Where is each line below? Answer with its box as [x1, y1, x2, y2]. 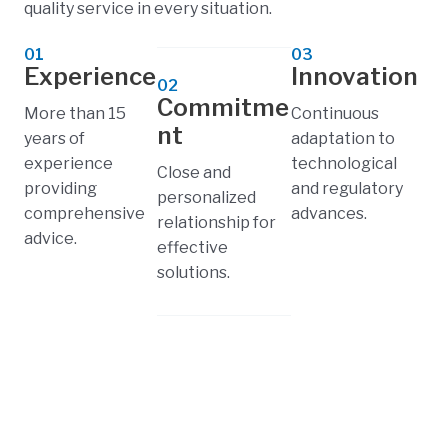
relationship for [157, 212, 277, 232]
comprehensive [24, 203, 145, 223]
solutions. [157, 262, 231, 282]
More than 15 [24, 103, 126, 123]
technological [290, 153, 397, 173]
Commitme [157, 92, 290, 122]
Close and [157, 162, 232, 182]
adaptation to [290, 128, 395, 148]
